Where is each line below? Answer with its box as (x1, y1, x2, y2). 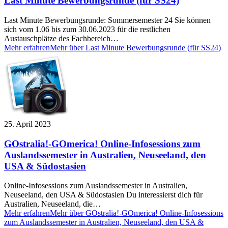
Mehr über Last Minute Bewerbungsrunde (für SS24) (50, 43, 221, 52)
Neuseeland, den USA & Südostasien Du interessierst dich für (4, 190, 203, 199)
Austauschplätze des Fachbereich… (4, 34, 119, 43)
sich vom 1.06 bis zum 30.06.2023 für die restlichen (4, 24, 170, 34)
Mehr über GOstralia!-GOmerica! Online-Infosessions (50, 209, 223, 218)
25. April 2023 (4, 119, 51, 128)
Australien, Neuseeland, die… (4, 199, 101, 209)
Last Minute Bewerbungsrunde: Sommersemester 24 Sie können (4, 15, 211, 24)
